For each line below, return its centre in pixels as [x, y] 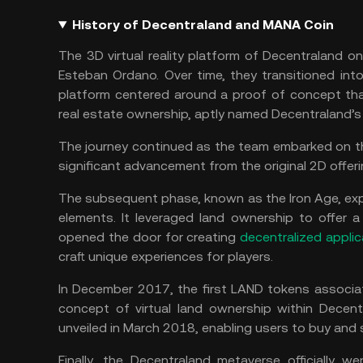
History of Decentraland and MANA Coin [203, 25]
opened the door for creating [149, 237]
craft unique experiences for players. [166, 256]
